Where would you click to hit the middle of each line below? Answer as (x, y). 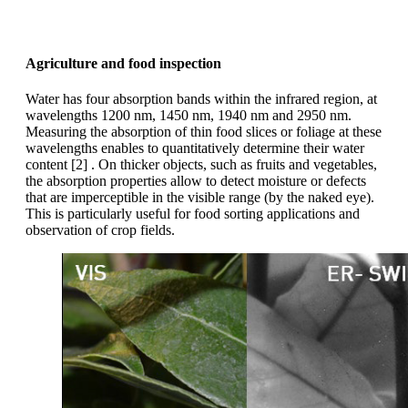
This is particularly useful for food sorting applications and (193, 214)
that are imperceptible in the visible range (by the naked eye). (200, 198)
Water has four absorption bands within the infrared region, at (201, 99)
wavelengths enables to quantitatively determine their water (195, 148)
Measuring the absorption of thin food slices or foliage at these (204, 132)
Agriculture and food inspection (123, 64)
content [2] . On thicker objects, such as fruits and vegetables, (201, 165)
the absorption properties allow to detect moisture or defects (196, 181)
